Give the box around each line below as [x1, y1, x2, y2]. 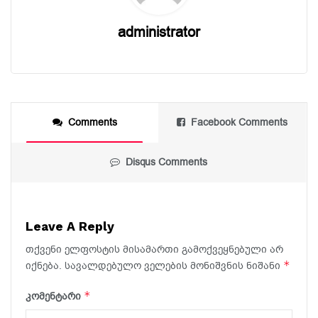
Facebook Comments [191, 115, 287, 129]
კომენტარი [26, 289, 84, 303]
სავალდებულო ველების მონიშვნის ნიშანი [65, 258, 283, 273]
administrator [118, 22, 200, 42]
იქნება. [26, 258, 62, 273]
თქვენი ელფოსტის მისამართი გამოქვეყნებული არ [26, 242, 283, 256]
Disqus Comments [126, 155, 207, 169]
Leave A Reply [26, 219, 114, 234]
